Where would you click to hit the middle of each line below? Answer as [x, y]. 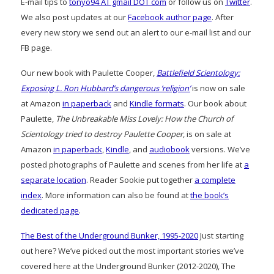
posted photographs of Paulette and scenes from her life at [132, 164]
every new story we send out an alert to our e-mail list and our [136, 32]
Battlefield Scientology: [198, 72]
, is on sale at [207, 134]
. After [223, 17]
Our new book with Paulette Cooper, [89, 72]
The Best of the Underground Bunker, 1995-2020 [109, 235]
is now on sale [218, 88]
